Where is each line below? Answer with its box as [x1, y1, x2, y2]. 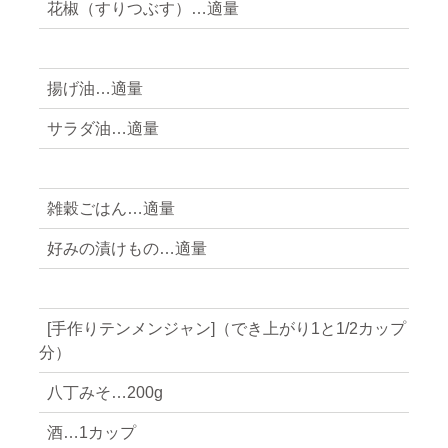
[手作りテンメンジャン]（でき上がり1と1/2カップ [46, 319, 406, 337]
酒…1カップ [46, 423, 136, 441]
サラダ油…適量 [46, 119, 159, 137]
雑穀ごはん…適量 [46, 199, 175, 217]
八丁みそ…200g [46, 383, 163, 401]
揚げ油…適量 [46, 79, 143, 97]
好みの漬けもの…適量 [46, 239, 207, 257]
